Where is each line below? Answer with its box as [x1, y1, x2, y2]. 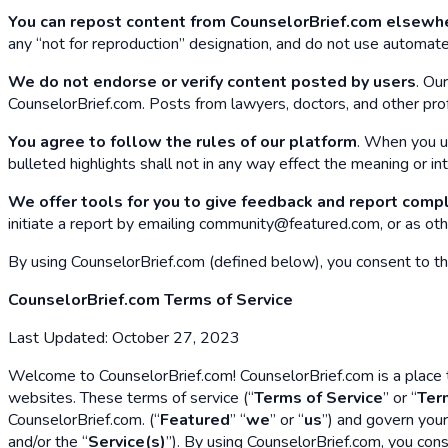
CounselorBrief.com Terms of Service [8, 288, 293, 311]
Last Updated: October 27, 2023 [8, 326, 240, 349]
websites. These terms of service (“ [8, 386, 254, 409]
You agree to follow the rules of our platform [8, 130, 357, 153]
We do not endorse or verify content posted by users [8, 70, 416, 93]
